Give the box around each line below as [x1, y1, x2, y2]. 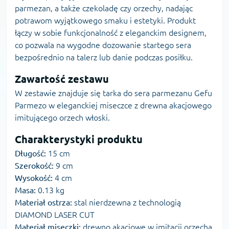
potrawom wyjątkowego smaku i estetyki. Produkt [15, 15, 196, 25]
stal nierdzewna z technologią [72, 197, 181, 207]
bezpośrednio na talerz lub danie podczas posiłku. [15, 52, 193, 62]
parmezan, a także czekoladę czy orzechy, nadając [15, 3, 193, 13]
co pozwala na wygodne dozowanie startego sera [15, 40, 191, 50]
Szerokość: [15, 161, 54, 170]
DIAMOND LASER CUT [15, 210, 95, 219]
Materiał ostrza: [15, 197, 72, 207]
